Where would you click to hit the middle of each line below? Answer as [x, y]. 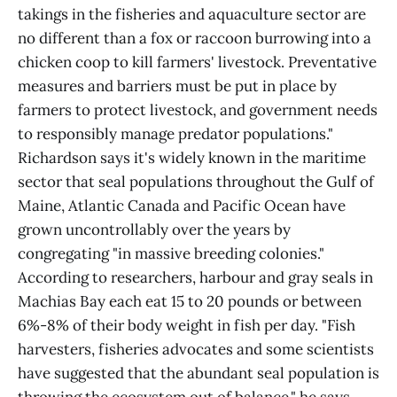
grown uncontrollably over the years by [154, 230]
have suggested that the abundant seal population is [198, 374]
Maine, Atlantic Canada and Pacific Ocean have [182, 206]
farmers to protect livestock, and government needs [198, 110]
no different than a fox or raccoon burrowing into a [195, 39]
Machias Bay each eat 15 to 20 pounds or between [190, 302]
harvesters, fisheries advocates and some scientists [196, 350]
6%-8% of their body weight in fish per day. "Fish [187, 326]
